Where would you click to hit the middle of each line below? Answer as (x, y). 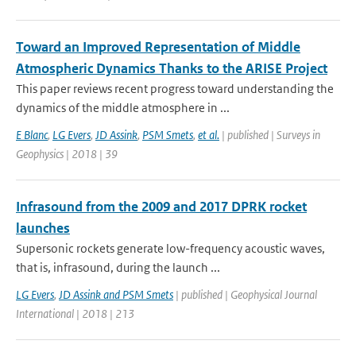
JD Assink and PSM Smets (116, 294)
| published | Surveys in (270, 135)
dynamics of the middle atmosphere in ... (123, 108)
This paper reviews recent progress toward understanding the (175, 89)
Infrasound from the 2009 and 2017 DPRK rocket (161, 207)
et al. (209, 135)
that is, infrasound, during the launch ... (118, 267)
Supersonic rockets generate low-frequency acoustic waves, (170, 248)
